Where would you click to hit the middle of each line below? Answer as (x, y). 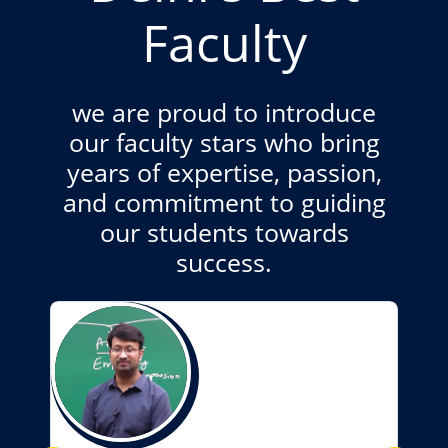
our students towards (224, 232)
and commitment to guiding (224, 202)
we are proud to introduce (224, 112)
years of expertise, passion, (224, 172)
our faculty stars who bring (224, 142)
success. (224, 262)
